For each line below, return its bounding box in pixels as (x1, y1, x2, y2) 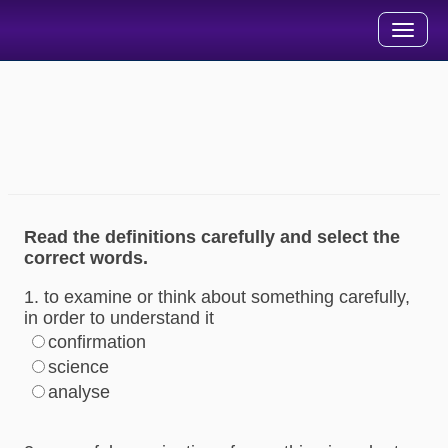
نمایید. (401, 160, 440, 177)
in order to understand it (24, 308, 214, 328)
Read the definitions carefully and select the (24, 227, 400, 247)
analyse (48, 382, 110, 402)
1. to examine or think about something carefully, (24, 287, 410, 307)
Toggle (360, 20, 405, 38)
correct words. (24, 248, 148, 268)
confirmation (48, 332, 146, 352)
